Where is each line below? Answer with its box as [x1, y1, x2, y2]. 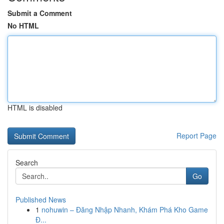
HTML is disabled [7, 102, 62, 112]
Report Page [176, 130, 216, 140]
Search [15, 157, 38, 167]
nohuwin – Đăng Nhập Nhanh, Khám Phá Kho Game [41, 204, 208, 214]
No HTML [7, 20, 39, 30]
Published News [15, 194, 66, 204]
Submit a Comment [7, 8, 72, 18]
